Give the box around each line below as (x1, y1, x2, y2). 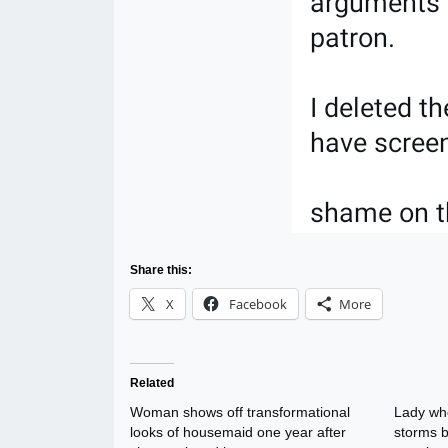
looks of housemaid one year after (130, 423, 346, 440)
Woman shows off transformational (130, 403, 350, 420)
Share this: (130, 262, 192, 277)
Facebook (229, 294, 287, 313)
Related (130, 375, 174, 390)
